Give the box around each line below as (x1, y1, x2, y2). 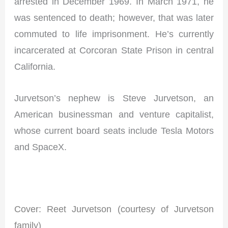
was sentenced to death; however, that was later (14, 12, 214, 23)
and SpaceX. (14, 141, 67, 152)
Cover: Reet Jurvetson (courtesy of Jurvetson (14, 203, 214, 214)
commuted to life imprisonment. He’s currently (14, 28, 214, 40)
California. (14, 61, 56, 72)
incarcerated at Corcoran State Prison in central (14, 45, 214, 56)
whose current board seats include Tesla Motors (14, 125, 214, 136)
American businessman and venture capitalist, (14, 108, 214, 120)
